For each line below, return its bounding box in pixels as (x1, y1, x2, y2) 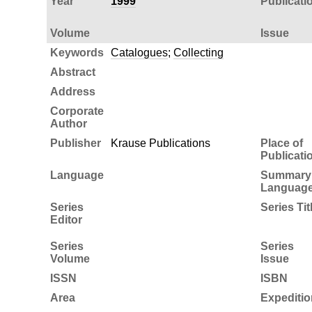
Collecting (173, 46, 224, 58)
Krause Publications (110, 136, 210, 149)
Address (49, 85, 95, 97)
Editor (49, 213, 82, 226)
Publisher (49, 136, 101, 149)
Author (49, 117, 87, 130)
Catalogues (110, 46, 168, 58)
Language (49, 169, 104, 181)
